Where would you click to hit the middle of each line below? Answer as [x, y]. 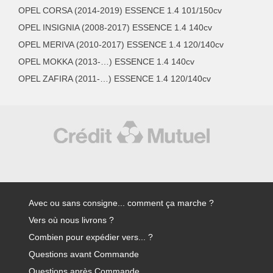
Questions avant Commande [84, 254]
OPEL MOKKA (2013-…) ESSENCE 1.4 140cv [106, 61]
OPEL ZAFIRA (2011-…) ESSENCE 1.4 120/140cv [115, 78]
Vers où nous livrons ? [71, 220]
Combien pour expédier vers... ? [91, 237]
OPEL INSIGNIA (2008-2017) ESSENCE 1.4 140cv [115, 27]
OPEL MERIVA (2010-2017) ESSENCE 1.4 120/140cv [121, 44]
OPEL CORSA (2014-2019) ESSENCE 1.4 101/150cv [120, 10]
